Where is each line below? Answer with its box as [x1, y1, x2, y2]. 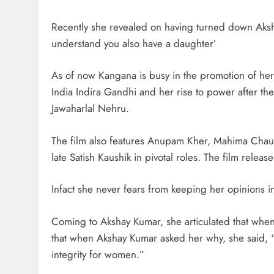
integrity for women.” [51, 246, 144, 262]
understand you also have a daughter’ [51, 35, 217, 51]
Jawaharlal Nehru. [51, 101, 129, 116]
